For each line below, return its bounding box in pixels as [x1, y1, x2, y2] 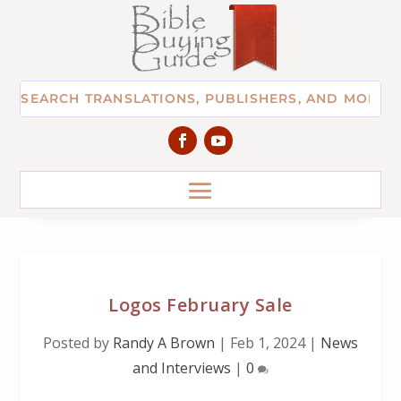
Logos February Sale [108, 292, 293, 317]
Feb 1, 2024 [230, 332, 305, 353]
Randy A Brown [113, 332, 215, 353]
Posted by [43, 332, 113, 353]
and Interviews [132, 357, 231, 378]
